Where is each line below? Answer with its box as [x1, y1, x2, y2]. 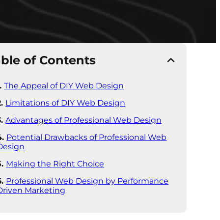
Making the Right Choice [6, 159, 105, 168]
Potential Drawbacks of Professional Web [6, 133, 167, 142]
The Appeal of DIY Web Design [4, 81, 124, 90]
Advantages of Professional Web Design [5, 115, 162, 125]
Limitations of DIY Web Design [5, 98, 126, 108]
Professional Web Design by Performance [6, 176, 169, 186]
